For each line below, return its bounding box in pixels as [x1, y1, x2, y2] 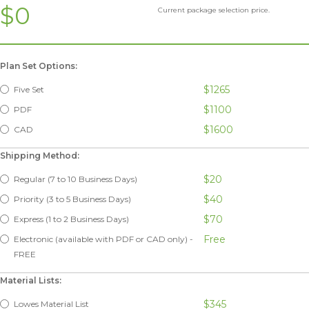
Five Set [14, 83, 44, 94]
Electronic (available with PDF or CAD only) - [14, 233, 193, 244]
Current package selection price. [158, 5, 270, 14]
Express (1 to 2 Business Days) [14, 213, 129, 224]
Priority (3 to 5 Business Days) [14, 193, 131, 204]
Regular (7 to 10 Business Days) [14, 173, 137, 184]
